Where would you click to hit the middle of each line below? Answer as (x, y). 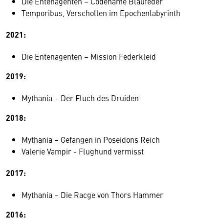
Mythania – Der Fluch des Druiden (80, 98)
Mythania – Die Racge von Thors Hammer (92, 194)
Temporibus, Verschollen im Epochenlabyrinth (101, 12)
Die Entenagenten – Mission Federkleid (89, 56)
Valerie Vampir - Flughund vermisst (83, 151)
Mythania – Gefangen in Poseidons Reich (91, 139)
